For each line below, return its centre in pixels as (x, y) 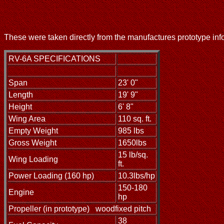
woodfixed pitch (123, 209)
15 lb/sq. (133, 155)
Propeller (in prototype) (49, 209)
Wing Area (27, 119)
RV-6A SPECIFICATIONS (54, 59)
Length (21, 95)
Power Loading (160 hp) (51, 176)
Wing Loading (33, 159)
